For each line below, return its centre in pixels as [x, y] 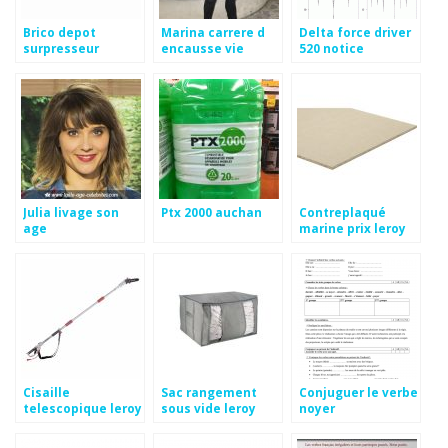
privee [181, 64]
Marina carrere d [213, 32]
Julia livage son [71, 212]
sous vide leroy [208, 408]
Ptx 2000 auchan [211, 212]
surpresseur [61, 48]
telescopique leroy [82, 408]
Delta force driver [355, 32]
